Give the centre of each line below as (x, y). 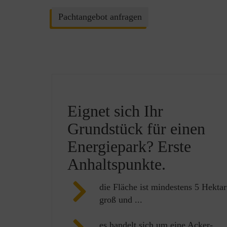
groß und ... (121, 199)
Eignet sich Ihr (115, 111)
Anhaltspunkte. (117, 164)
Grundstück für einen (136, 128)
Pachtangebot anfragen (100, 17)
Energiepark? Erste (129, 146)
